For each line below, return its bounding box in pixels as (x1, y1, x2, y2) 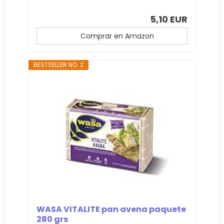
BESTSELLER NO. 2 (33, 60, 84, 69)
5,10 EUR (149, 13, 187, 26)
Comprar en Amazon (80, 31, 154, 41)
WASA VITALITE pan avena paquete (36, 203, 186, 215)
